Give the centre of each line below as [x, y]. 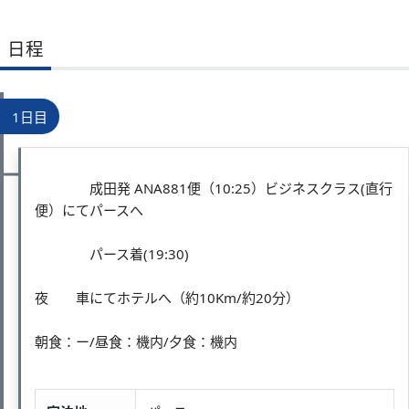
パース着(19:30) [112, 253]
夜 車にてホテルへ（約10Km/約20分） [167, 297]
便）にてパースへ [89, 210]
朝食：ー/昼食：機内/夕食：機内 [136, 341]
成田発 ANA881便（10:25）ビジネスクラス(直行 [214, 188]
